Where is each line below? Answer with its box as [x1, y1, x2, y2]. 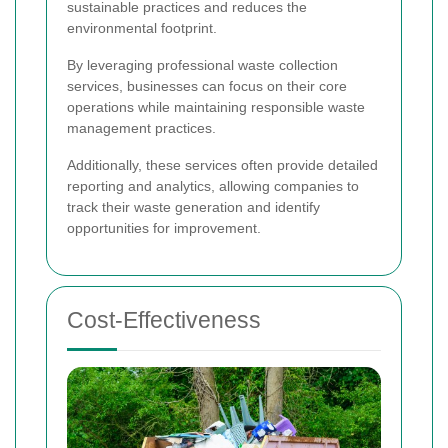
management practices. [67, 120, 216, 137]
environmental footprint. [67, 20, 217, 37]
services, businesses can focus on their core [67, 78, 347, 95]
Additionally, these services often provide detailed [67, 157, 378, 174]
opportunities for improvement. [67, 220, 261, 237]
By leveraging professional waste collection [67, 57, 338, 74]
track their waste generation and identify [67, 199, 320, 216]
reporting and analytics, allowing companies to [67, 178, 359, 195]
